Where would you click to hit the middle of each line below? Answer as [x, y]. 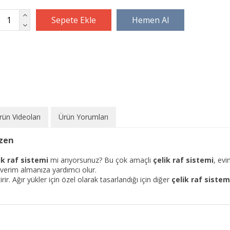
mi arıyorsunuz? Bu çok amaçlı [101, 160]
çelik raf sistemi [183, 160]
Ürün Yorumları [83, 117]
